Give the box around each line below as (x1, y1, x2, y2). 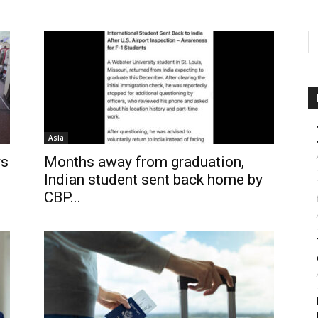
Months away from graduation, (44, 153, 244, 170)
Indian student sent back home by (44, 171, 263, 188)
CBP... (44, 189, 81, 206)
